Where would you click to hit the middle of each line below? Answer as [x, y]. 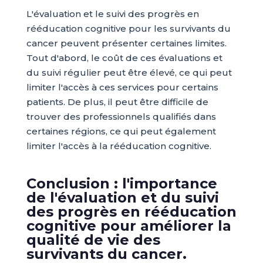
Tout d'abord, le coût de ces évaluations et [124, 58]
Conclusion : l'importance [122, 184]
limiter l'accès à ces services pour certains [122, 87]
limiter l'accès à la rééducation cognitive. [119, 146]
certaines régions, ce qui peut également [121, 131]
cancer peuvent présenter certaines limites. [126, 43]
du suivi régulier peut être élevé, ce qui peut [129, 73]
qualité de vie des [93, 240]
